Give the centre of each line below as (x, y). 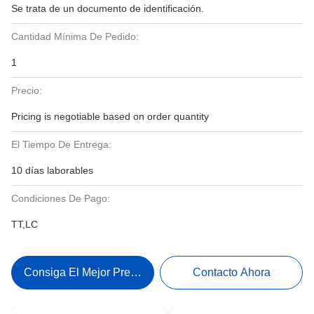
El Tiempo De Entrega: (61, 144)
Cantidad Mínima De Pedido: (75, 36)
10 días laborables (52, 170)
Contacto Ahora (231, 272)
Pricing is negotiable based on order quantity (110, 116)
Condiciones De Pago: (61, 198)
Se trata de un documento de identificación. (108, 8)
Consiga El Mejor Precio (84, 272)
